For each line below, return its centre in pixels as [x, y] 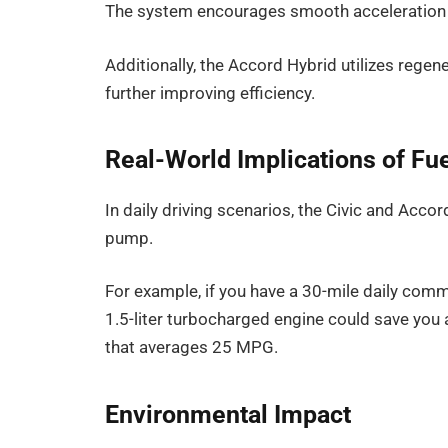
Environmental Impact [228, 414]
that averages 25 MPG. [192, 348]
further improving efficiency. [210, 93]
